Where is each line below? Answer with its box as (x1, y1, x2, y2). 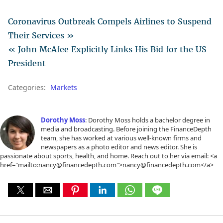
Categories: (8, 82, 48, 92)
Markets (50, 82, 77, 92)
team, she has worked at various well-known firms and (41, 133, 202, 142)
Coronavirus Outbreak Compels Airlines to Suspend (8, 16, 212, 26)
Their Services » (8, 30, 74, 40)
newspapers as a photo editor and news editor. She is (41, 142, 197, 151)
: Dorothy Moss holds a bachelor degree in (85, 115, 210, 124)
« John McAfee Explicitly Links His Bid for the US (8, 44, 207, 54)
